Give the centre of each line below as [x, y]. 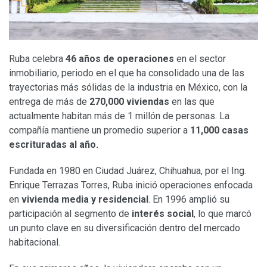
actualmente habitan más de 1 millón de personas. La [119, 116]
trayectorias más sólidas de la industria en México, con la [128, 87]
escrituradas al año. [54, 144]
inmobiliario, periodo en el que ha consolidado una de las [127, 73]
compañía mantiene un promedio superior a [98, 130]
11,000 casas [218, 130]
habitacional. [35, 242]
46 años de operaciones [119, 58]
